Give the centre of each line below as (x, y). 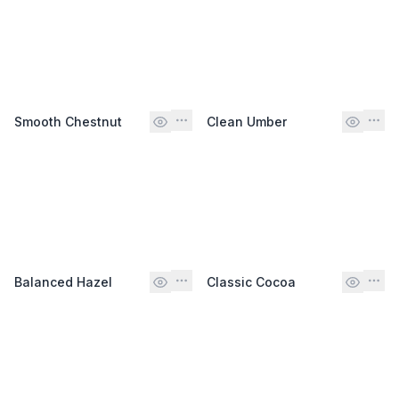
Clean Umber (247, 121)
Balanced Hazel (63, 281)
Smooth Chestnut (68, 121)
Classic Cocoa (251, 281)
